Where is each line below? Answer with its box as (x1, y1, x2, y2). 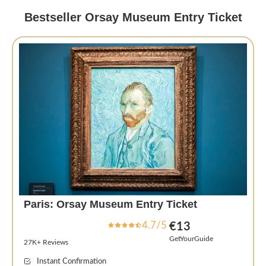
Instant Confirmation (37, 257, 107, 265)
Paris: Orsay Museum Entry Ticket (23, 198, 197, 210)
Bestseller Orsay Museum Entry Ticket (24, 10, 242, 24)
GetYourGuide (169, 235, 214, 242)
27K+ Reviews (23, 238, 68, 246)
